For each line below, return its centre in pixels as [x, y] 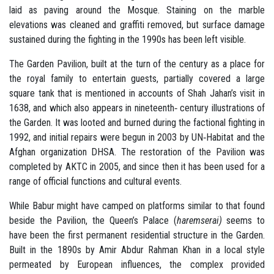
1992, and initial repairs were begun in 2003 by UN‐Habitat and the [137, 137]
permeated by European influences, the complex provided [137, 264]
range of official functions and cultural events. [97, 181]
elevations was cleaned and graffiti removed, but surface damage [137, 24]
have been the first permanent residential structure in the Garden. [137, 235]
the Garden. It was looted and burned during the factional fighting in [137, 122]
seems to [246, 220]
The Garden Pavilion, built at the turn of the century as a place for [137, 64]
